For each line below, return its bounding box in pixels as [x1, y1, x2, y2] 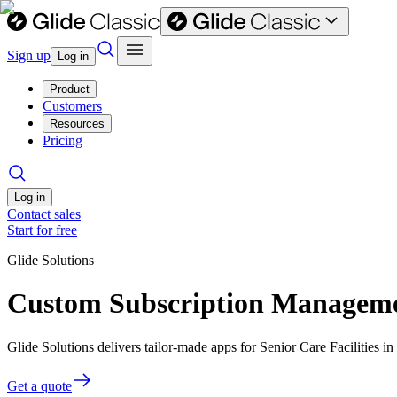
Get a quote [7, 378, 72, 393]
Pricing [43, 133, 82, 148]
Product [50, 82, 90, 96]
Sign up [7, 48, 51, 63]
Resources [50, 117, 105, 130]
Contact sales [7, 206, 81, 222]
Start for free [7, 222, 77, 237]
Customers [43, 98, 102, 113]
